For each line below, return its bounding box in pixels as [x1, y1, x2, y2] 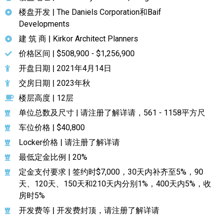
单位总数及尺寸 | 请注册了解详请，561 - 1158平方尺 [18, 108, 205, 117]
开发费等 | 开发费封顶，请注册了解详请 [18, 205, 159, 215]
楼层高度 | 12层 [18, 93, 74, 103]
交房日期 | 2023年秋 [18, 78, 90, 88]
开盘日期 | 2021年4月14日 [18, 63, 111, 73]
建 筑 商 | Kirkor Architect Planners [18, 34, 138, 43]
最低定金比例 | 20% [18, 152, 87, 162]
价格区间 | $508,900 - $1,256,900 [18, 48, 135, 58]
